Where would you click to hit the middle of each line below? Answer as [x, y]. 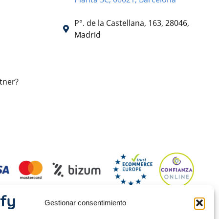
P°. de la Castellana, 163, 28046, [132, 23]
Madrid [88, 34]
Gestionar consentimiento [86, 203]
